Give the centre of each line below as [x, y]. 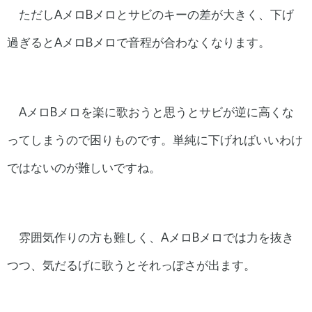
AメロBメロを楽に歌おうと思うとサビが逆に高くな [156, 112]
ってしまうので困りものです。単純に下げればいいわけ [155, 140]
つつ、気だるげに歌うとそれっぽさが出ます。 [131, 265]
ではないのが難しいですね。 [84, 168]
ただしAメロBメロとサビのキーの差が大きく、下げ [156, 15]
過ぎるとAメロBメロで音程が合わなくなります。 [139, 42]
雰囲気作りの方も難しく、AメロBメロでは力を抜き [156, 237]
